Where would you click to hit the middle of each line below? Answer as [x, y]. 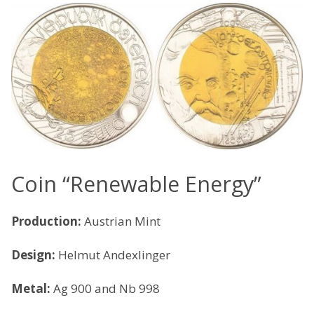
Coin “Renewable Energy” [136, 184]
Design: [35, 254]
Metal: [32, 288]
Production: [48, 221]
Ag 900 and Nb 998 [107, 288]
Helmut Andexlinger [114, 254]
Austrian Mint [122, 221]
